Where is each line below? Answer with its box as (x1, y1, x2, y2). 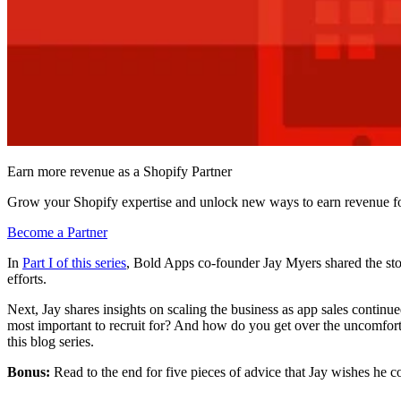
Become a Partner (7, 225, 107, 241)
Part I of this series (22, 255, 126, 271)
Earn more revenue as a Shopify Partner (7, 164, 232, 180)
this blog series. (7, 334, 94, 350)
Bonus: (7, 364, 54, 380)
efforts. (7, 271, 47, 287)
